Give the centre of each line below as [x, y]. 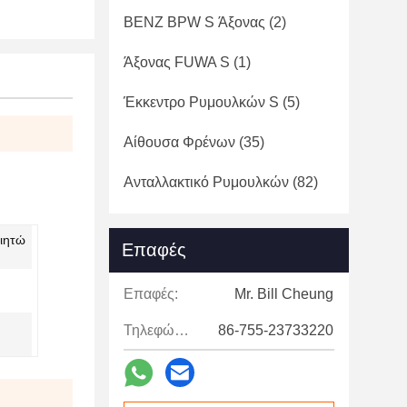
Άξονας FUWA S [177, 62]
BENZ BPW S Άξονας [194, 22]
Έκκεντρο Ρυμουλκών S [201, 102]
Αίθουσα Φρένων [179, 142]
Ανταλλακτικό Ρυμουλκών [206, 182]
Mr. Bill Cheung [284, 294]
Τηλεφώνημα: [182, 330]
